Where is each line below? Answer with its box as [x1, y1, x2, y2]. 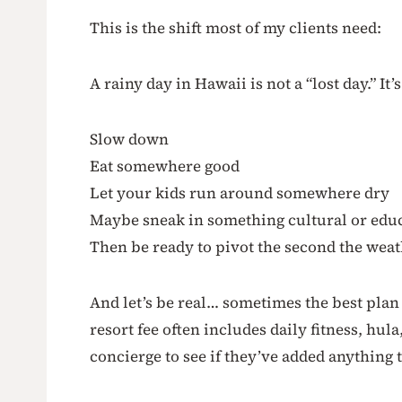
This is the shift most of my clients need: [90, 16, 381, 39]
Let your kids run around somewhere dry [90, 181, 389, 204]
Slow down [90, 127, 169, 150]
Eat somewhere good [90, 154, 240, 177]
